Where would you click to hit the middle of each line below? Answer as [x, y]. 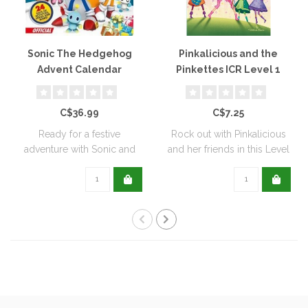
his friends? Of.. [79, 164]
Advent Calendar [80, 69]
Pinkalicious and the [229, 53]
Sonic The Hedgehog [79, 53]
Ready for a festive [80, 134]
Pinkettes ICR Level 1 [229, 69]
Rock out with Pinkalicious [228, 134]
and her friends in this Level [228, 149]
